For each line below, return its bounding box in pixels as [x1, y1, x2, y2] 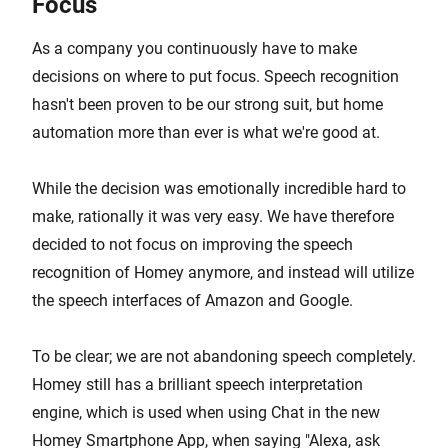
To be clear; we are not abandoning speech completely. [32, 347, 416, 366]
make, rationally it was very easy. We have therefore [32, 207, 394, 226]
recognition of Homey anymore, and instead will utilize [32, 263, 414, 282]
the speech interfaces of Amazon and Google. [32, 291, 353, 310]
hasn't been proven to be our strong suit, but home [32, 95, 383, 114]
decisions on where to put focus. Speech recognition [32, 67, 399, 86]
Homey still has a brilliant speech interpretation [32, 375, 363, 394]
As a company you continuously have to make [32, 39, 357, 58]
